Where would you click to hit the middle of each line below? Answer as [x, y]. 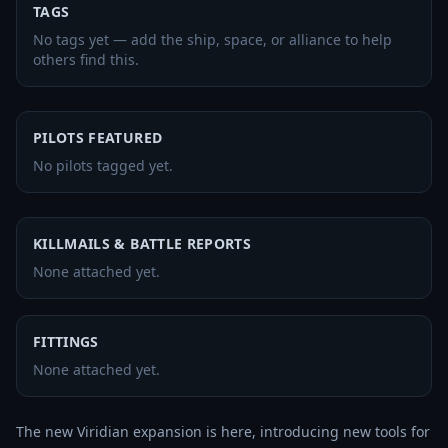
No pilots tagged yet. [103, 165]
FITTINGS [66, 341]
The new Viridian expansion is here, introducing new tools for [223, 431]
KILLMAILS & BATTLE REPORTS [142, 243]
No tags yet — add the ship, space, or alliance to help [212, 39]
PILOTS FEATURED [98, 137]
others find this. [86, 59]
